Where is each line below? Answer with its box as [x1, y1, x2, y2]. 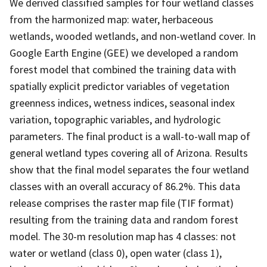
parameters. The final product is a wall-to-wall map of [10, 129, 250, 143]
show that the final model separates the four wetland [10, 162, 249, 176]
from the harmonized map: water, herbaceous [10, 12, 213, 26]
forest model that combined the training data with [10, 62, 236, 76]
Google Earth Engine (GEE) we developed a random [10, 45, 238, 60]
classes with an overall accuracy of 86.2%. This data [10, 179, 240, 193]
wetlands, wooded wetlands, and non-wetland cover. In [10, 29, 256, 43]
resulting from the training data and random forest [10, 212, 238, 226]
